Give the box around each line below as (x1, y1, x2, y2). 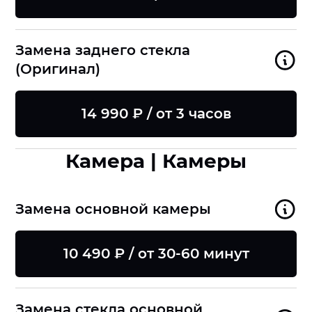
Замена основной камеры (15, 200, 212, 217)
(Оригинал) (15, 61, 101, 78)
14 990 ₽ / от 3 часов (81, 105, 231, 123)
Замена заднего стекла (15, 42, 191, 59)
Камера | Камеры (65, 148, 247, 173)
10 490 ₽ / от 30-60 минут (63, 244, 249, 262)
